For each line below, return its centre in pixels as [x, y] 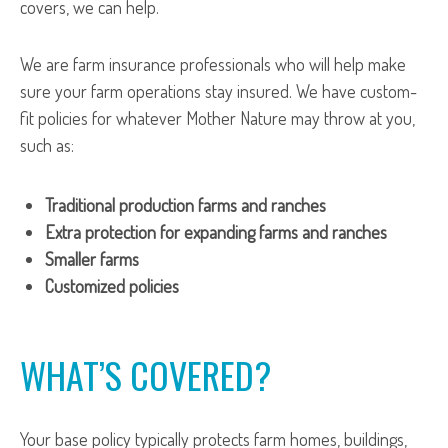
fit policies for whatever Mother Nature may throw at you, [217, 118]
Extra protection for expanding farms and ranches [216, 232]
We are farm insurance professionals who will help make [213, 64]
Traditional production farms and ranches [185, 205]
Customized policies [112, 286]
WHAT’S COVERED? [145, 374]
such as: [47, 145]
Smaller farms [92, 259]
